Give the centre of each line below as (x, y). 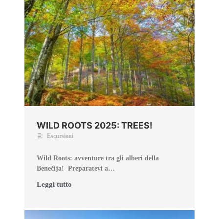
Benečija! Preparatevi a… (76, 169)
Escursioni (60, 136)
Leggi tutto (54, 185)
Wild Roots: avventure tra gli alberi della (98, 158)
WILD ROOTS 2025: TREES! (95, 126)
